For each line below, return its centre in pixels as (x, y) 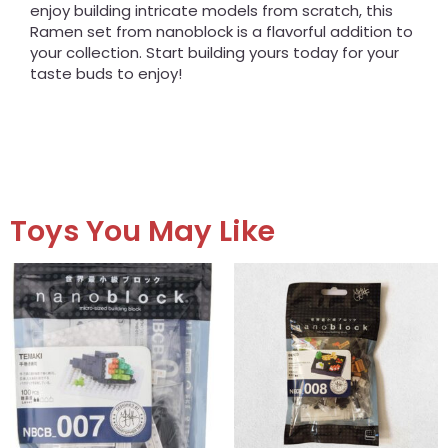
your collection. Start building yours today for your (214, 52)
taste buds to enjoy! (106, 73)
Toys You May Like (142, 231)
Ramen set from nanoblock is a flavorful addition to (221, 31)
